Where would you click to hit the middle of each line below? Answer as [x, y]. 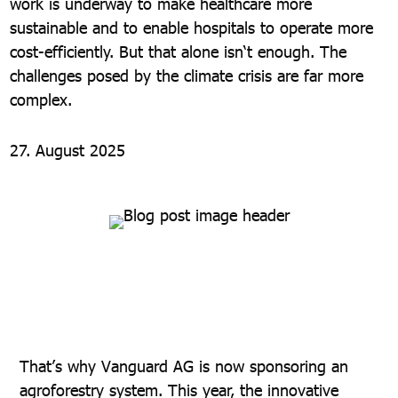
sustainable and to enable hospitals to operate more [192, 27]
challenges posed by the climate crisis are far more [187, 75]
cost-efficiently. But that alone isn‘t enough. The [179, 51]
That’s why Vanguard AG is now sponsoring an [183, 366]
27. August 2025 [68, 150]
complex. [41, 99]
